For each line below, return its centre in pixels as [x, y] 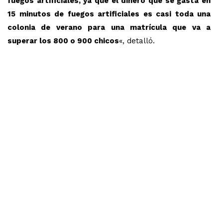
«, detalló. [137, 41]
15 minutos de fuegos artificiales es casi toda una [109, 14]
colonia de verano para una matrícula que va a [109, 27]
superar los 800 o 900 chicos [63, 41]
